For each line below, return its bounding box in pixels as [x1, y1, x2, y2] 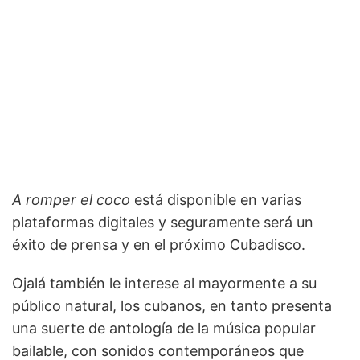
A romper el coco [12, 190, 130, 208]
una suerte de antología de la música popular [12, 319, 316, 337]
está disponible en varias [130, 190, 301, 208]
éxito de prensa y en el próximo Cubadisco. [12, 235, 305, 253]
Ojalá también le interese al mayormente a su [12, 274, 317, 292]
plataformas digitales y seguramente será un [12, 213, 313, 231]
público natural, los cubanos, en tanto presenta [12, 297, 332, 314]
